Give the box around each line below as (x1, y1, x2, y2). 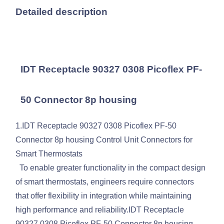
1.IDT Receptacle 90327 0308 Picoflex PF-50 (15, 121, 177, 130)
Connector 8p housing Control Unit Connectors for (15, 135, 193, 144)
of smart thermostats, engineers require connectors (15, 177, 194, 186)
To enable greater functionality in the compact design (15, 163, 206, 172)
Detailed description (15, 6, 108, 17)
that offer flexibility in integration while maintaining (15, 191, 192, 200)
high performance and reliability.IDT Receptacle (15, 205, 184, 214)
